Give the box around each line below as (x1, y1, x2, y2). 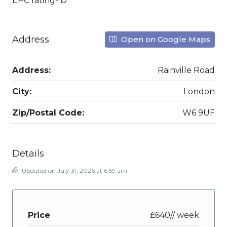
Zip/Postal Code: (12, 108, 84, 118)
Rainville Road (158, 65, 215, 75)
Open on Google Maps (119, 34, 210, 45)
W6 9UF (182, 108, 215, 118)
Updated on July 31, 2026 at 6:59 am (20, 167, 127, 175)
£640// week (150, 210, 199, 220)
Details (12, 148, 44, 160)
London (183, 87, 215, 97)
